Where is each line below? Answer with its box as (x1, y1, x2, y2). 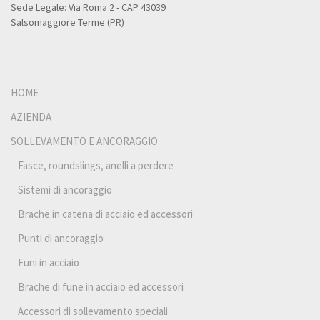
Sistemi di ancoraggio (18, 182, 112, 196)
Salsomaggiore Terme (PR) (11, 16, 124, 29)
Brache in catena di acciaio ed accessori (18, 206, 193, 221)
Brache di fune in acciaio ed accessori (18, 279, 184, 294)
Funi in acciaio (18, 255, 79, 269)
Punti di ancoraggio (18, 231, 104, 245)
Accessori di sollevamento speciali (18, 304, 168, 318)
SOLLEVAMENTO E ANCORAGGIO (11, 134, 158, 148)
